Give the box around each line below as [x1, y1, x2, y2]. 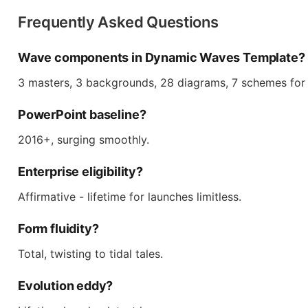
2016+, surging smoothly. [18, 133, 149, 146]
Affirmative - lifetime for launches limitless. [18, 190, 241, 203]
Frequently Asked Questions [18, 13, 219, 31]
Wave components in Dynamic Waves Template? [18, 50, 305, 65]
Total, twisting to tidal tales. [18, 247, 163, 261]
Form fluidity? [18, 221, 99, 236]
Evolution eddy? [18, 278, 113, 293]
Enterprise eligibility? [18, 164, 143, 179]
